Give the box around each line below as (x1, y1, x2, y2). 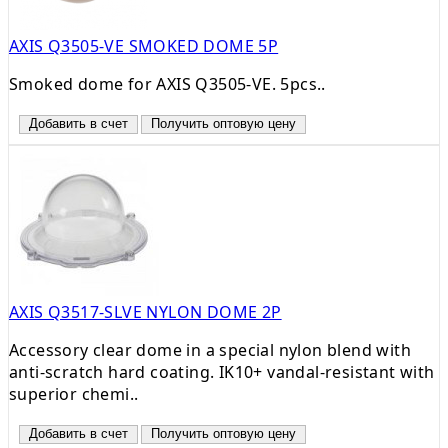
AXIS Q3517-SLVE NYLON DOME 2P (9, 300, 282, 323)
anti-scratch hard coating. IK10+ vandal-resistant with (9, 360, 435, 383)
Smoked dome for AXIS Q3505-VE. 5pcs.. (9, 72, 326, 95)
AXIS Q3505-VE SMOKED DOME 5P (9, 34, 279, 57)
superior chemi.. (9, 382, 139, 405)
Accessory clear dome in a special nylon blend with (9, 338, 411, 361)
